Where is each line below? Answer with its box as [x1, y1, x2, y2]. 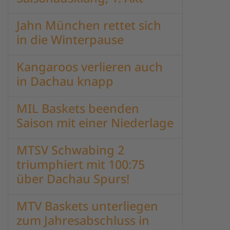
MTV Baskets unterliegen [16, 198, 158, 214]
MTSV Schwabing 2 [16, 142, 124, 158]
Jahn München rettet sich [16, 17, 161, 33]
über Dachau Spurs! [16, 170, 129, 187]
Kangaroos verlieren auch [16, 59, 163, 75]
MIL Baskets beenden [16, 100, 139, 117]
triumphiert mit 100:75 [16, 156, 145, 172]
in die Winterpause [16, 31, 124, 48]
